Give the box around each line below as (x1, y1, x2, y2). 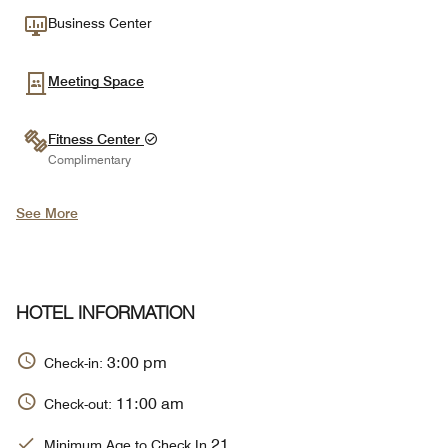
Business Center (48, 15, 152, 31)
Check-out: (44, 395, 116, 412)
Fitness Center (48, 131, 144, 147)
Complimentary (48, 152, 131, 168)
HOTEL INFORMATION (16, 306, 195, 324)
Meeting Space (48, 73, 144, 89)
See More (16, 205, 78, 221)
